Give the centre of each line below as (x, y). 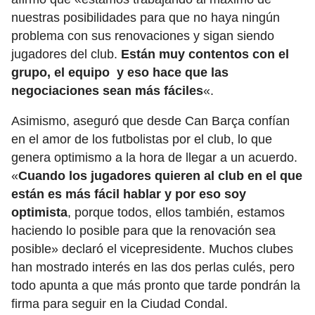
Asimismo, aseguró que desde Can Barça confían (150, 121)
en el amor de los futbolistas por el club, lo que (142, 140)
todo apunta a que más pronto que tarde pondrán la (156, 286)
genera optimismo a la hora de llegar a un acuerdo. (154, 158)
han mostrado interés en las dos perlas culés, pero (153, 268)
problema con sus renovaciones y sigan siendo (143, 36)
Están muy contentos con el (205, 54)
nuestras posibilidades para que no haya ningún (146, 18)
